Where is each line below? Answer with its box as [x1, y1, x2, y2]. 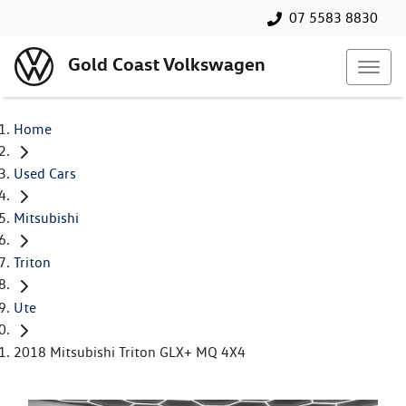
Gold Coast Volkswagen [68, 53, 266, 76]
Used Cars [14, 165, 76, 183]
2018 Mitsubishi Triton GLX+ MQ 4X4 [14, 343, 246, 361]
